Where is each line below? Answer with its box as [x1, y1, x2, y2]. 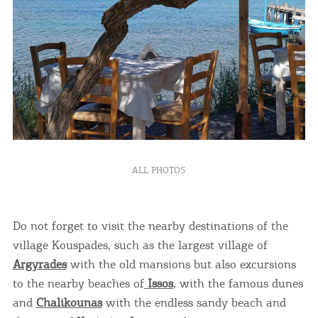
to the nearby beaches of [12, 275, 144, 291]
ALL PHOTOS [132, 163, 186, 176]
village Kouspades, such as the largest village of [12, 236, 268, 253]
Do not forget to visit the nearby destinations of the [12, 217, 288, 234]
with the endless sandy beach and [102, 294, 286, 310]
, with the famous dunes [172, 275, 303, 291]
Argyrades [12, 256, 67, 272]
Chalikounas [35, 294, 102, 310]
